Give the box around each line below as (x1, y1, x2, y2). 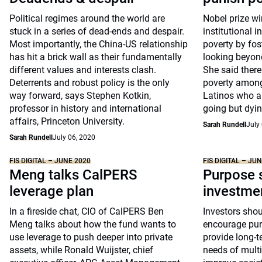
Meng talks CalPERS (9, 167, 137, 183)
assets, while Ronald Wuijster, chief (9, 244, 153, 256)
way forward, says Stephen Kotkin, (9, 90, 151, 101)
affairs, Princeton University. (9, 116, 125, 127)
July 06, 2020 (53, 133, 95, 142)
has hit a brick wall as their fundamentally (9, 51, 182, 63)
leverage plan (9, 183, 94, 199)
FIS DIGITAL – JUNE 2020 (9, 157, 91, 165)
